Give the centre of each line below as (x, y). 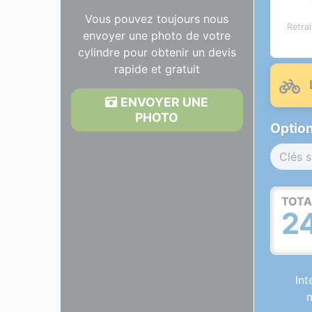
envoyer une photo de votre (157, 36)
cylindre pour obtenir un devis (157, 53)
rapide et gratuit (157, 69)
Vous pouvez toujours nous (157, 19)
